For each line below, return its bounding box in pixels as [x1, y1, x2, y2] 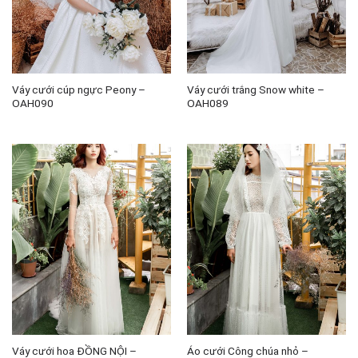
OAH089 [186, 96, 229, 109]
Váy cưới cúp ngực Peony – [11, 82, 145, 96]
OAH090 [11, 96, 54, 109]
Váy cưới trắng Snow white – [186, 82, 324, 96]
